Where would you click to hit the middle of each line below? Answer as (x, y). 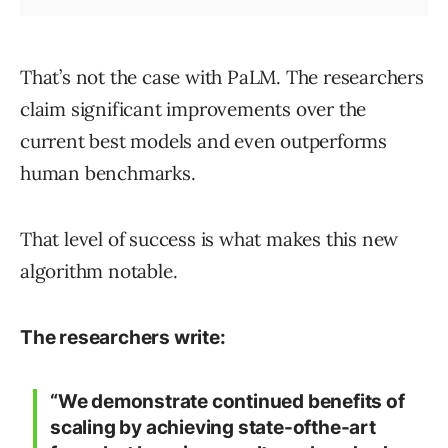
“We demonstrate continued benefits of (227, 402)
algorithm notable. (99, 271)
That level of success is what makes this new (209, 239)
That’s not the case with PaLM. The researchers (222, 77)
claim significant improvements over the (193, 109)
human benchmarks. (108, 173)
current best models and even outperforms (203, 141)
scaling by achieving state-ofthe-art (213, 428)
